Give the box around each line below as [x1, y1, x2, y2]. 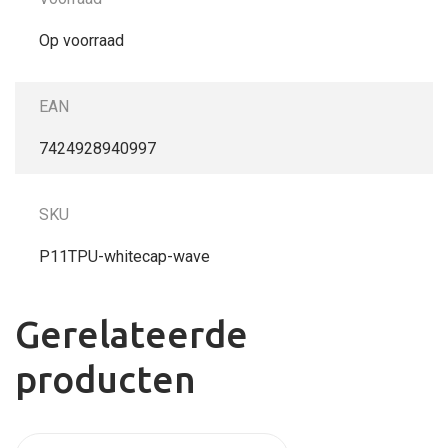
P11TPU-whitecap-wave [39, 246, 210, 266]
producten [15, 359, 196, 401]
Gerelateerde [15, 314, 248, 356]
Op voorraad [39, 30, 124, 50]
